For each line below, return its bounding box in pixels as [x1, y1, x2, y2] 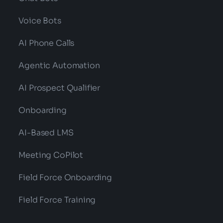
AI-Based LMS [18, 127, 74, 138]
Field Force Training [18, 195, 96, 205]
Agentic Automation [18, 60, 100, 71]
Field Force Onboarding [18, 172, 112, 183]
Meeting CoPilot [18, 150, 84, 160]
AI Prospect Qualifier [18, 83, 101, 93]
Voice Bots [18, 15, 61, 26]
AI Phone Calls [18, 38, 75, 48]
